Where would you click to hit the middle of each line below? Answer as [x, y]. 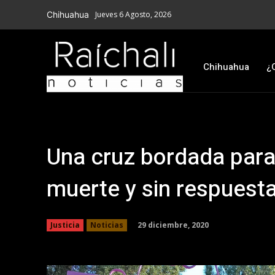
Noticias [107, 225]
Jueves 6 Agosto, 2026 [133, 14]
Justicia [65, 225]
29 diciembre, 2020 [173, 225]
